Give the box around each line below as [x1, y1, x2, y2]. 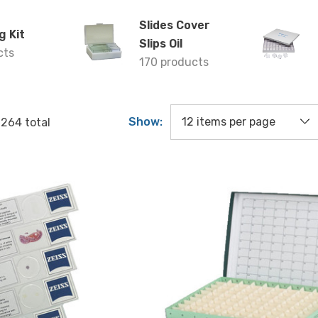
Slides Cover [139, 18, 210, 32]
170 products [139, 55, 209, 69]
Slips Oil [139, 37, 182, 50]
